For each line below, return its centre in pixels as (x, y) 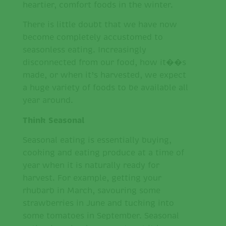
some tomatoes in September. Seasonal (101, 216)
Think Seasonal (54, 121)
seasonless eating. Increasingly (84, 50)
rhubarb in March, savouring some (92, 191)
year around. (48, 101)
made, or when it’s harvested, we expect (104, 75)
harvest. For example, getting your (92, 178)
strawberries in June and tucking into (98, 204)
